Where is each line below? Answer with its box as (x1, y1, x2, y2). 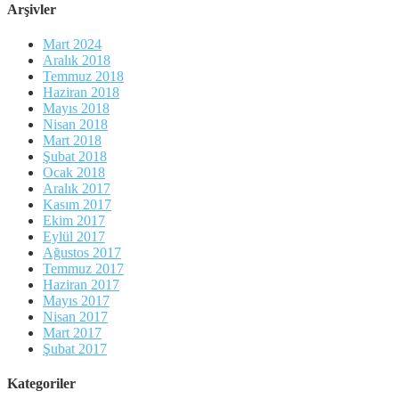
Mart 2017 (43, 325, 102, 341)
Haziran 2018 (43, 85, 119, 101)
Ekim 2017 (43, 213, 105, 229)
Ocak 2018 (43, 165, 105, 181)
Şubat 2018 (43, 149, 107, 165)
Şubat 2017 (43, 341, 107, 357)
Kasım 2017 (43, 197, 111, 213)
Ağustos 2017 (43, 245, 121, 261)
